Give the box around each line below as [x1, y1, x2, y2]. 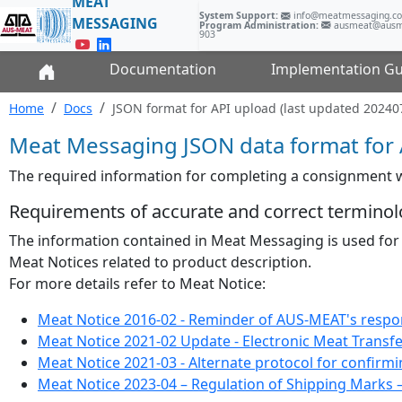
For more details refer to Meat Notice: [9, 274, 266, 293]
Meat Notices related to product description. [9, 252, 311, 272]
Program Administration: [198, 18, 319, 31]
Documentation [109, 59, 217, 79]
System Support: [198, 9, 278, 22]
